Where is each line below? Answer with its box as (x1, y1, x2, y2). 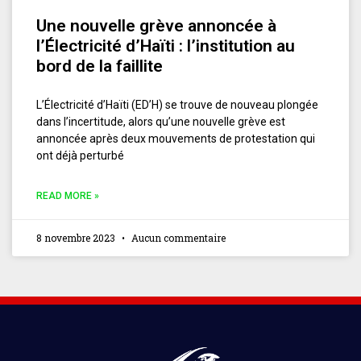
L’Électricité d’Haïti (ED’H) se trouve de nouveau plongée (36, 98, 318, 111)
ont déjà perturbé (36, 149, 124, 162)
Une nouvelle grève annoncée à (36, 16, 276, 35)
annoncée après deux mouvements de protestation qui (36, 132, 315, 145)
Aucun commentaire (129, 231, 226, 244)
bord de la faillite (36, 56, 163, 76)
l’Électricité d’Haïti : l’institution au (36, 36, 295, 56)
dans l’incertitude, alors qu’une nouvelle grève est (36, 115, 285, 128)
